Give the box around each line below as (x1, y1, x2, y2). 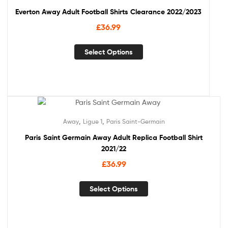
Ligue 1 (82, 117, 102, 125)
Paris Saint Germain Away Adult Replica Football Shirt (25, 132, 203, 142)
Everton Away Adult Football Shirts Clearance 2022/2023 (15, 7, 202, 16)
